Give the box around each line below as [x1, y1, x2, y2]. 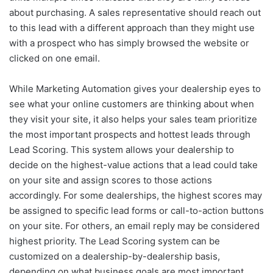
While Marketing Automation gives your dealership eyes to [9, 83, 261, 95]
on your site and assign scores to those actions [9, 174, 212, 186]
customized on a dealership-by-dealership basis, [9, 250, 220, 263]
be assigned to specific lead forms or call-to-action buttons [9, 205, 264, 217]
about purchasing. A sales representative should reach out [9, 7, 261, 19]
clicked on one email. [9, 52, 102, 65]
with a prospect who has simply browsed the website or [9, 37, 249, 49]
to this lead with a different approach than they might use [9, 22, 255, 34]
